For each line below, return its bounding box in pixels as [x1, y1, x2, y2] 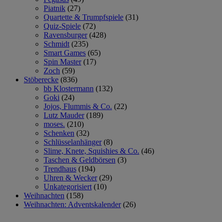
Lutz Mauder [44, 111, 84, 119]
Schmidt [44, 39, 69, 48]
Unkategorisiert [44, 182, 92, 191]
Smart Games [44, 48, 86, 57]
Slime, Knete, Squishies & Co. [44, 146, 139, 155]
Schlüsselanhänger [44, 137, 102, 146]
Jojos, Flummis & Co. [44, 102, 112, 111]
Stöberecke [24, 75, 58, 84]
